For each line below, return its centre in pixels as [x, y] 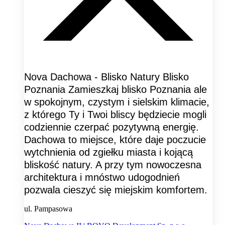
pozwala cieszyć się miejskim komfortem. [116, 190]
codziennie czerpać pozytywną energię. [111, 127]
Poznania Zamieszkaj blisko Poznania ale [116, 89]
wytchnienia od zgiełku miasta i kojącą [108, 152]
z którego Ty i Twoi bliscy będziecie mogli [115, 114]
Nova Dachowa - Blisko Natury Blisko [106, 77]
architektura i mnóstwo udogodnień [102, 177]
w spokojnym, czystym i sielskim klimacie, [117, 102]
